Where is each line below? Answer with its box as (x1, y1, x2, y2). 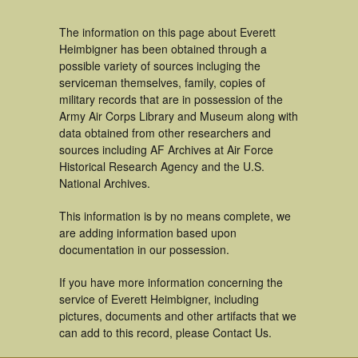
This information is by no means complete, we (59, 208, 291, 224)
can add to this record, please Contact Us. (59, 324, 272, 340)
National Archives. (59, 175, 150, 191)
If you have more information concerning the (59, 274, 283, 290)
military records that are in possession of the (59, 91, 283, 107)
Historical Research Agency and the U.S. (59, 158, 265, 174)
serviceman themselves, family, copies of (59, 74, 265, 90)
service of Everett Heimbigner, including (59, 291, 259, 307)
